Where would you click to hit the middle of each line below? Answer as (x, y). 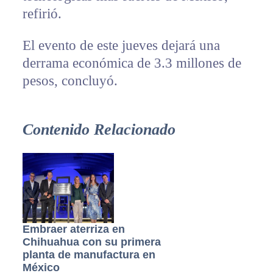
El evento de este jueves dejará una (121, 46)
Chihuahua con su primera (91, 242)
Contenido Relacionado (99, 130)
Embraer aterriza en (73, 229)
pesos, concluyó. (70, 81)
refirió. (42, 14)
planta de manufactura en (89, 255)
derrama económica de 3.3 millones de (132, 63)
